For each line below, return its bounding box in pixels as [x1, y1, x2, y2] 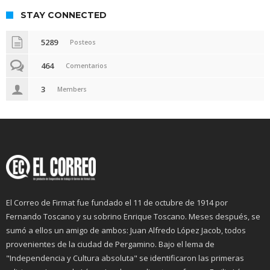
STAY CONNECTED [20, 9, 107, 20]
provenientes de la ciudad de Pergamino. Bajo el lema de [6, 238, 215, 250]
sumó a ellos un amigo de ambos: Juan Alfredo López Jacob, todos [6, 224, 246, 236]
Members [57, 84, 87, 93]
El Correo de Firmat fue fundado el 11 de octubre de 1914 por [6, 196, 228, 208]
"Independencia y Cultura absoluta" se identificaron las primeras [6, 252, 244, 263]
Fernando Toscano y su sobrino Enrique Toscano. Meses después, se [6, 210, 260, 222]
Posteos [70, 37, 96, 46]
